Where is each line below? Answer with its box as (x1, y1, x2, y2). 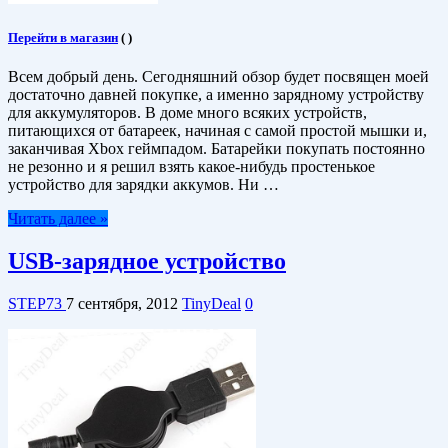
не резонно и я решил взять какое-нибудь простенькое (8, 158, 375, 176)
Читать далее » (8, 210, 108, 228)
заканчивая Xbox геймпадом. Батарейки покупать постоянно (8, 140, 425, 158)
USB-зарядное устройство (8, 248, 286, 275)
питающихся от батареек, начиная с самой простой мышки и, (8, 122, 427, 140)
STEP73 (8, 295, 66, 312)
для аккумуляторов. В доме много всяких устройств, (8, 104, 367, 122)
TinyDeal (182, 295, 241, 312)
